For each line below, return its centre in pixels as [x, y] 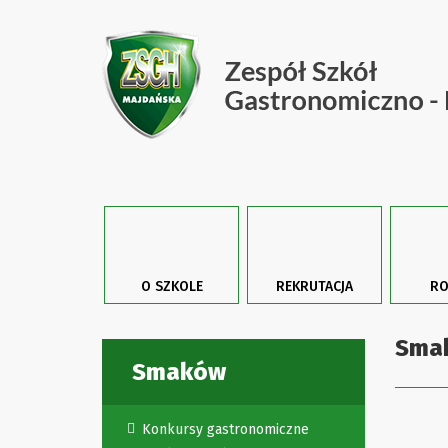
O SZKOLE [171, 286]
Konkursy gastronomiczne [225, 429]
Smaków [179, 372]
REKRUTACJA [314, 286]
